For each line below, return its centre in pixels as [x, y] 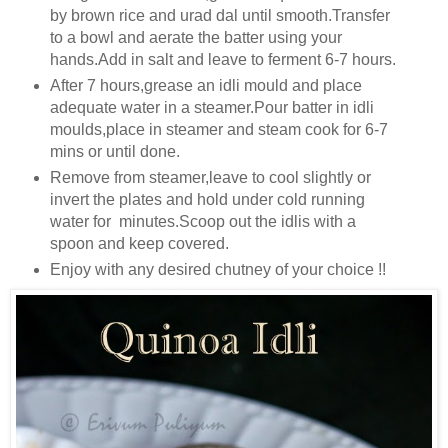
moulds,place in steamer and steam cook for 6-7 [218, 130]
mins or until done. [114, 152]
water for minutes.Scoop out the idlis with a [202, 221]
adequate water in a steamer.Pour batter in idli [211, 108]
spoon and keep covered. [139, 243]
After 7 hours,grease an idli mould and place [205, 86]
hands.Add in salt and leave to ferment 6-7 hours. [222, 60]
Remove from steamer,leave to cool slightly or [210, 177]
